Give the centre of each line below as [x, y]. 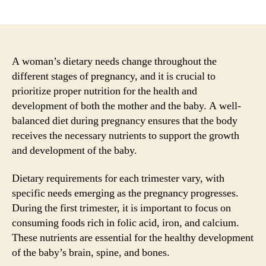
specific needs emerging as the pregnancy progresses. [125, 193]
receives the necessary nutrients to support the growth [126, 135]
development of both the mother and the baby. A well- [126, 106]
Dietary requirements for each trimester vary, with [118, 178]
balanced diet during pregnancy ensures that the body [125, 121]
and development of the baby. [75, 150]
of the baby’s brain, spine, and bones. [91, 253]
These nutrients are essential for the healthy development [133, 238]
